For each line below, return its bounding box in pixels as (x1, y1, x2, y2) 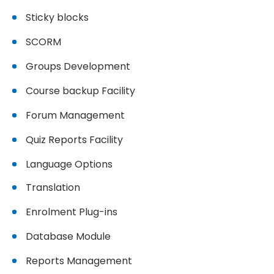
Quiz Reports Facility (26, 133, 123, 147)
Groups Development (26, 59, 130, 73)
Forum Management (26, 108, 125, 122)
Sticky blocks (26, 10, 89, 24)
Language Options (26, 157, 113, 171)
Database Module (26, 229, 111, 243)
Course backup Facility (26, 84, 135, 98)
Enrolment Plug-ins (26, 205, 117, 219)
